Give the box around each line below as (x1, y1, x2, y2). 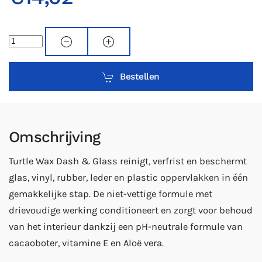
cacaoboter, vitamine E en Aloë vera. (9, 237, 164, 249)
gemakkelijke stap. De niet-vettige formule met (9, 188, 212, 200)
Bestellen (120, 71, 160, 82)
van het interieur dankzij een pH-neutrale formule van (9, 221, 243, 233)
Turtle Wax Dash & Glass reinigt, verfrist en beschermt (9, 156, 247, 167)
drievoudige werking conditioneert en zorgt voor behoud (9, 205, 253, 216)
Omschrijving (9, 128, 100, 146)
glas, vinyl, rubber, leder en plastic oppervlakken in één (9, 172, 248, 184)
